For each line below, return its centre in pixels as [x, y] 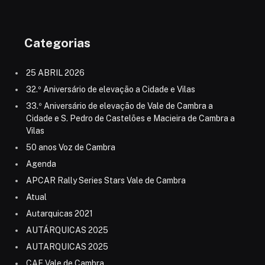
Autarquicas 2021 [59, 214]
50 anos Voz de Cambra [70, 148]
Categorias [57, 43]
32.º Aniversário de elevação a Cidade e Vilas [110, 90]
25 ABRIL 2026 [55, 73]
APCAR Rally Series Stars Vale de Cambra [106, 181]
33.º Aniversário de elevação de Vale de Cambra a [119, 106]
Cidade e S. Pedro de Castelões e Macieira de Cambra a [130, 119]
